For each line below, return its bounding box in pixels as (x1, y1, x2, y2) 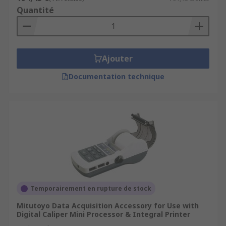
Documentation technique (69, 72, 164, 81)
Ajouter (101, 53, 133, 64)
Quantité (17, 5, 54, 16)
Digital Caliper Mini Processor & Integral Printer (17, 209, 190, 219)
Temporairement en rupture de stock (31, 184, 151, 193)
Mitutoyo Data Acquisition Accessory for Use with (17, 201, 199, 210)
